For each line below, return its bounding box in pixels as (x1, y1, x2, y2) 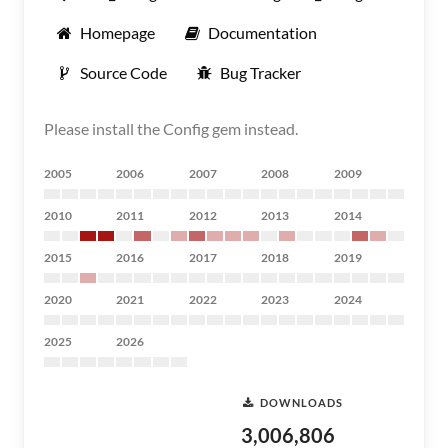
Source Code (80, 63, 167, 82)
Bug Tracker (220, 63, 301, 82)
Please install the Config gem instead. (44, 119, 298, 138)
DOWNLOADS (260, 395, 343, 409)
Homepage (80, 23, 155, 42)
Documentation (208, 23, 317, 42)
